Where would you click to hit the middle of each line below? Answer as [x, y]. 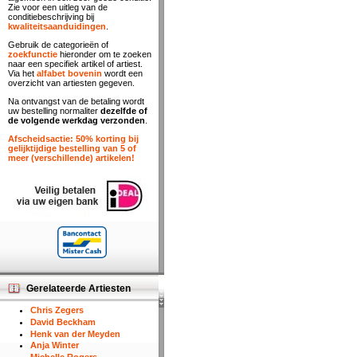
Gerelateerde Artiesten [78, 288]
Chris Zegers [57, 310]
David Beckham [63, 322]
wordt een [122, 73]
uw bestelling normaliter [54, 111]
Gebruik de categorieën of [58, 45]
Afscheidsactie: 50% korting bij [73, 139]
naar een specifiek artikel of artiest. [75, 64]
